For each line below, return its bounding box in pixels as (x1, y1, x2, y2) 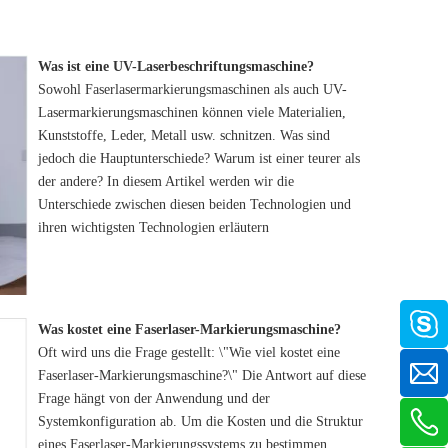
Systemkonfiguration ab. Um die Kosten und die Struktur (37, 413, 363, 429)
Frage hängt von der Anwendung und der (37, 390, 270, 406)
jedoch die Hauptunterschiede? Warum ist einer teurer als (37, 151, 360, 166)
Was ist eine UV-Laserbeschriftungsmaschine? (37, 59, 314, 74)
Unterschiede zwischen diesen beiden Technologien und (37, 197, 351, 212)
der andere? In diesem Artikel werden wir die (37, 174, 294, 189)
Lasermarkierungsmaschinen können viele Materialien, (37, 105, 346, 120)
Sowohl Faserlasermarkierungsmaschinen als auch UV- (37, 82, 347, 97)
